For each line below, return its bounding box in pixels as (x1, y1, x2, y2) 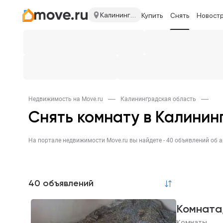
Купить (141, 11, 163, 19)
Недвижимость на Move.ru (28, 96, 103, 103)
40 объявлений (28, 179, 94, 188)
